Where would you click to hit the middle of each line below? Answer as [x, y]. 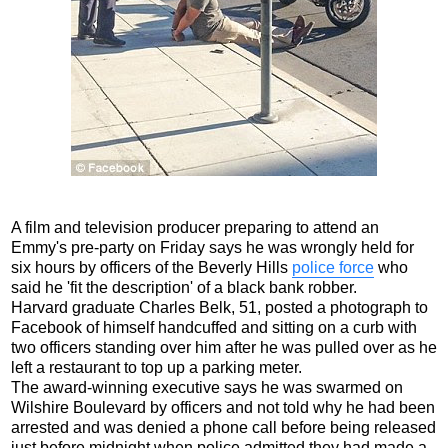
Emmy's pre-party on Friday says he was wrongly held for [212, 247]
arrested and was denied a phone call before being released [223, 427]
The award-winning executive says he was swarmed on [207, 387]
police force [333, 267]
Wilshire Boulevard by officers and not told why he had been [223, 407]
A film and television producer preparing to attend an [195, 227]
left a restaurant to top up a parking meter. [156, 367]
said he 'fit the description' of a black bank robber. [184, 287]
